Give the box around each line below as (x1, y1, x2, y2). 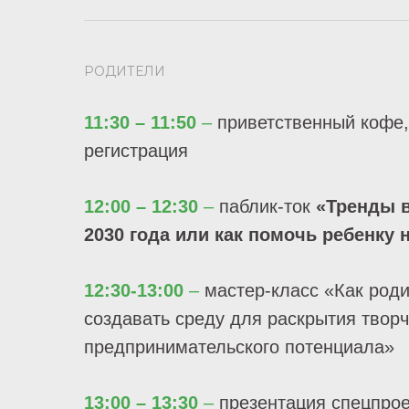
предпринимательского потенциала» (84, 337, 394, 357)
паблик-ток (219, 196, 316, 216)
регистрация (84, 141, 188, 161)
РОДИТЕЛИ (84, 63, 165, 79)
